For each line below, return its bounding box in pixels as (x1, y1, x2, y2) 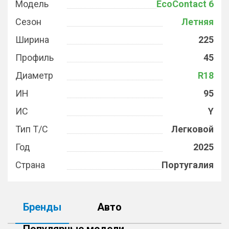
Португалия (162, 159, 214, 170)
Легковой (171, 124, 214, 134)
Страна (15, 159, 45, 170)
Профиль (15, 52, 54, 63)
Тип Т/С (15, 124, 48, 134)
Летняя (181, 16, 214, 27)
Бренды (23, 201, 61, 213)
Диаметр (15, 70, 53, 81)
